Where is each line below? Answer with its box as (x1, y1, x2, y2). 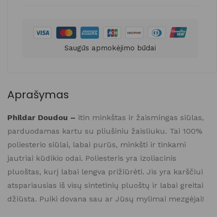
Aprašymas (7, 87, 69, 102)
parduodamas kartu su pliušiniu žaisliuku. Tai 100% (7, 126, 202, 136)
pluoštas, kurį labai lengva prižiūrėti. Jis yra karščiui (7, 167, 203, 176)
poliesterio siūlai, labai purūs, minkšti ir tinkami (7, 139, 186, 149)
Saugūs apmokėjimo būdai (64, 43, 156, 52)
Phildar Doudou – (7, 112, 78, 122)
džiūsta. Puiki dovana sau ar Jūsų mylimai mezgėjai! (7, 194, 204, 203)
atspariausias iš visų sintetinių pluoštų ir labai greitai (7, 180, 203, 190)
